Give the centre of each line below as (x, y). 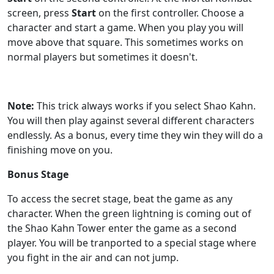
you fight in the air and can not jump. (93, 257)
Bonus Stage (38, 174)
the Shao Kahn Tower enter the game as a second (122, 228)
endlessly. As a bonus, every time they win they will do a (135, 135)
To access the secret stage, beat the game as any (120, 199)
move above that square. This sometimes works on (125, 42)
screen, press (39, 13)
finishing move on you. (60, 150)
